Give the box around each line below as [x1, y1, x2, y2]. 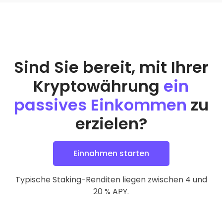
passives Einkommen [13, 93, 187, 116]
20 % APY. [93, 185, 129, 197]
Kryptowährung [33, 74, 164, 97]
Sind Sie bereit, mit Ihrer [13, 55, 209, 78]
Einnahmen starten [73, 147, 149, 159]
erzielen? [75, 112, 147, 135]
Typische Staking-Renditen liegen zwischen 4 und [15, 173, 207, 185]
